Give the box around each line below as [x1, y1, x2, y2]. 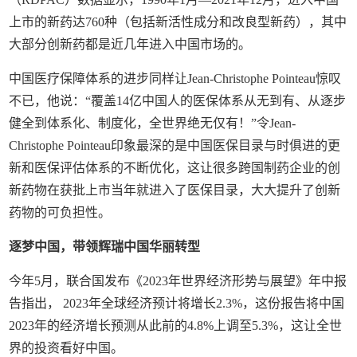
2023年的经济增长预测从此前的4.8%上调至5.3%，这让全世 [9, 318, 343, 332]
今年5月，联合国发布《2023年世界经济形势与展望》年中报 [9, 273, 347, 288]
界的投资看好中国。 [9, 340, 124, 355]
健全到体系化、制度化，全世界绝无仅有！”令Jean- [9, 116, 296, 130]
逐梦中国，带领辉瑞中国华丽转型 [9, 239, 201, 253]
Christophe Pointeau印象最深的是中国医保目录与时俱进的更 [9, 138, 341, 152]
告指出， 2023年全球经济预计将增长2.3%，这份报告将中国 [9, 296, 345, 310]
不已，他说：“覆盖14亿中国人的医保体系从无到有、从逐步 [9, 93, 347, 108]
